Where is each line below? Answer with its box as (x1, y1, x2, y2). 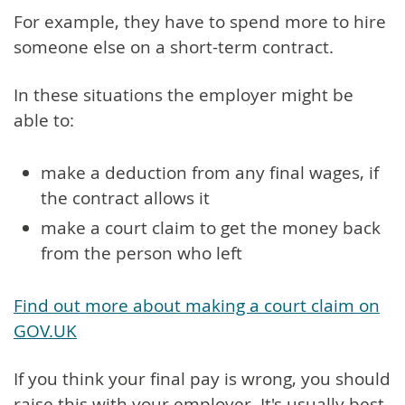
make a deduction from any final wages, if (41, 160, 379, 184)
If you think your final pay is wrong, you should (14, 366, 391, 391)
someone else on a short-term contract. (14, 34, 334, 59)
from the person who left (41, 240, 242, 265)
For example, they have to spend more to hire (14, 9, 386, 33)
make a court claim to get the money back (41, 215, 381, 240)
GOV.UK (14, 318, 77, 343)
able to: (14, 108, 74, 132)
